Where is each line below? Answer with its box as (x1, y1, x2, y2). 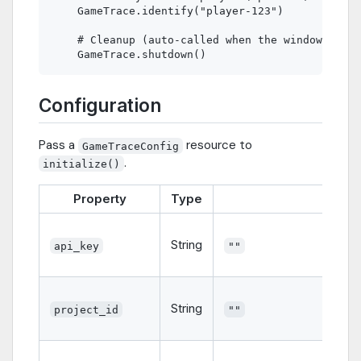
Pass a (39, 137, 78, 154)
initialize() (43, 157, 121, 170)
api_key (54, 239, 100, 252)
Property (73, 191, 127, 207)
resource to (183, 137, 253, 154)
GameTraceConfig (82, 139, 180, 152)
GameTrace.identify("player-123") (52, 5, 284, 18)
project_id (54, 303, 119, 316)
